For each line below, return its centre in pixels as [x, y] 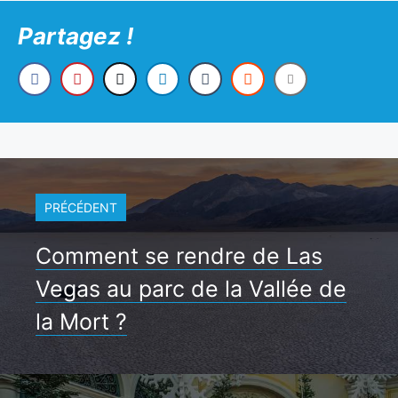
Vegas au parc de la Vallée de [191, 289]
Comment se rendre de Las [179, 256]
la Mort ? [81, 322]
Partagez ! [76, 36]
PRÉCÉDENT [81, 208]
